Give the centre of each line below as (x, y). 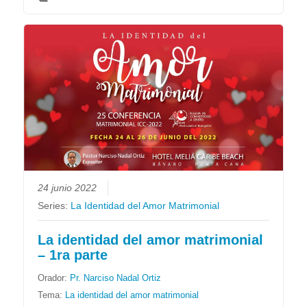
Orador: (54, 278)
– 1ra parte (73, 255)
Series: (54, 206)
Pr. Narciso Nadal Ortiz (116, 278)
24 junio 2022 (67, 188)
